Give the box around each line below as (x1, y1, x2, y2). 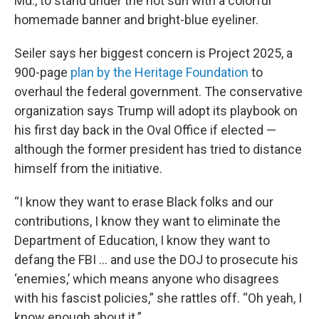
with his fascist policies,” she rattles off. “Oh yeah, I (14, 291, 302, 305)
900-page (14, 65, 70, 80)
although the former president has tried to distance (14, 142, 302, 157)
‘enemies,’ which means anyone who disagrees (14, 271, 279, 286)
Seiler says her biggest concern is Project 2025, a (14, 46, 293, 61)
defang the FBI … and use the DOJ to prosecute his (14, 252, 298, 267)
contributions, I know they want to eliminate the (14, 214, 281, 229)
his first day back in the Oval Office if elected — (14, 122, 276, 137)
